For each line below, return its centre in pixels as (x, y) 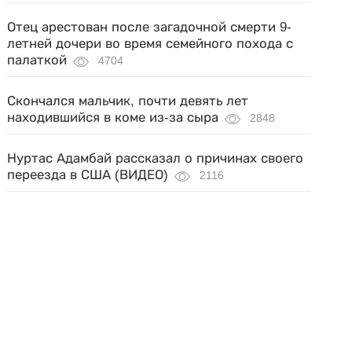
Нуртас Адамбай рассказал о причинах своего (156, 158)
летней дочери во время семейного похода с (150, 44)
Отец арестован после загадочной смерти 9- (150, 27)
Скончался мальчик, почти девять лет (128, 101)
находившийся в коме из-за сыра (113, 117)
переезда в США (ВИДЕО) (88, 175)
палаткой (37, 60)
